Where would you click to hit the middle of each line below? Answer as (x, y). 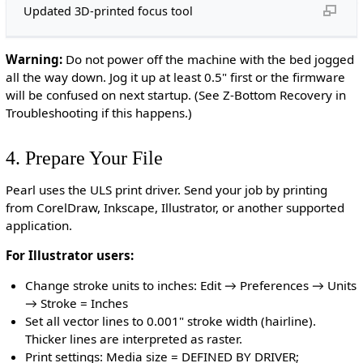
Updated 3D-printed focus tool (109, 11)
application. (38, 225)
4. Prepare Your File (84, 157)
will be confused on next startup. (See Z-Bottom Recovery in (175, 95)
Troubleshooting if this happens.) (98, 113)
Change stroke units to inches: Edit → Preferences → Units (191, 286)
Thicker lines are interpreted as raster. (134, 339)
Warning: (34, 60)
